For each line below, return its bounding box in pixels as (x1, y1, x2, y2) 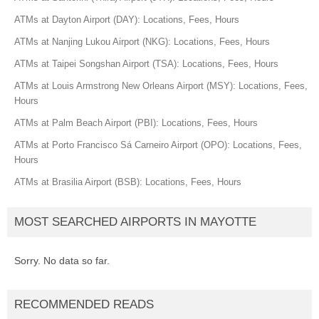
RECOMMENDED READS (14, 297, 154, 311)
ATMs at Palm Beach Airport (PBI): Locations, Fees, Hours (14, 117, 258, 128)
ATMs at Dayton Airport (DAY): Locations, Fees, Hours (14, 14, 239, 25)
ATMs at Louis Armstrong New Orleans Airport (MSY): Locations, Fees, (14, 80, 308, 91)
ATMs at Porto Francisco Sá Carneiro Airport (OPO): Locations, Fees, (14, 139, 302, 150)
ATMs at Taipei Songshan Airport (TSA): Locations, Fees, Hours (14, 58, 278, 69)
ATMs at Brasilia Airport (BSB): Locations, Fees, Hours (14, 176, 241, 187)
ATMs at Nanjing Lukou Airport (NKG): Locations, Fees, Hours (14, 36, 270, 47)
